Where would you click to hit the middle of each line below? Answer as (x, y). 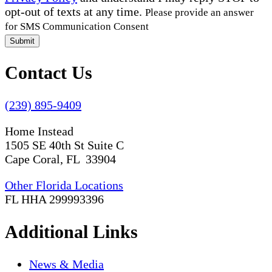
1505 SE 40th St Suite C (64, 145)
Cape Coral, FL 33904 (60, 159)
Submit (22, 41)
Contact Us (49, 73)
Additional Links (71, 232)
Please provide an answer (199, 13)
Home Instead (39, 131)
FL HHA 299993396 (54, 199)
